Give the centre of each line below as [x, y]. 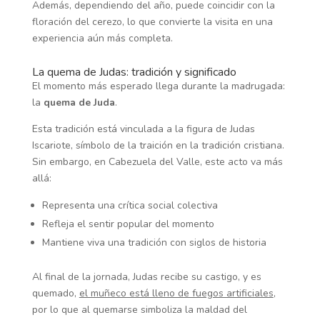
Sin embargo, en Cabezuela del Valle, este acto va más [157, 162]
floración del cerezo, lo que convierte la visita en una [152, 22]
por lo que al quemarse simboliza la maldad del [139, 310]
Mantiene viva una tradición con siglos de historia [154, 243]
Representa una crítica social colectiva [130, 206]
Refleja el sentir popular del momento [128, 224]
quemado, [55, 294]
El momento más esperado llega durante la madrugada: [158, 86]
